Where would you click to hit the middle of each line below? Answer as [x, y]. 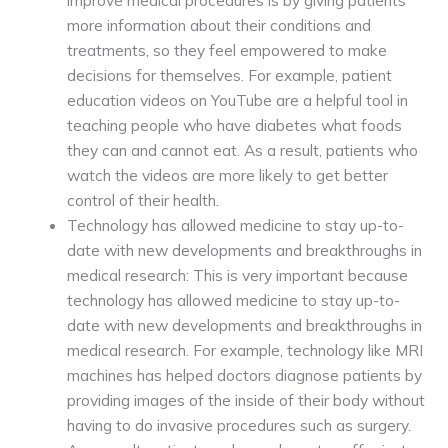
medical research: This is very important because [237, 275]
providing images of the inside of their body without [245, 400]
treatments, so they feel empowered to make [226, 50]
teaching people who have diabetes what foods [234, 125]
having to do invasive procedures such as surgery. [238, 425]
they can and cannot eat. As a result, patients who [242, 150]
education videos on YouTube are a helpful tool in [237, 100]
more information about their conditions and [218, 25]
